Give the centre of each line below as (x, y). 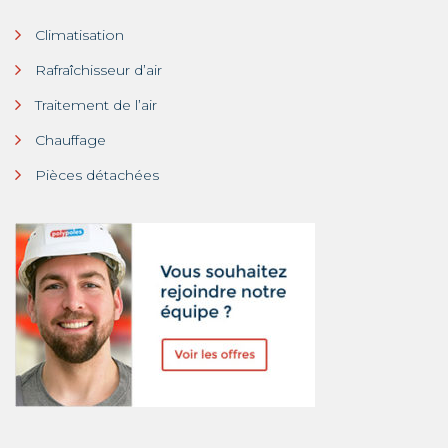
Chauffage (70, 140)
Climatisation (79, 35)
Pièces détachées (97, 175)
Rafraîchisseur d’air (98, 70)
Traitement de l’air (96, 105)
